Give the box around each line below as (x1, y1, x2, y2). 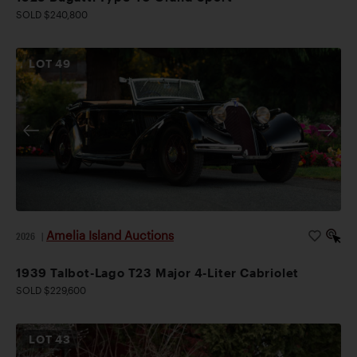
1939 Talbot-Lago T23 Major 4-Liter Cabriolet (16, 265, 300, 280)
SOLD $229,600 (16, 284, 86, 296)
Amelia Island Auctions (46, 227, 174, 242)
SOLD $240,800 (16, 8, 88, 20)
